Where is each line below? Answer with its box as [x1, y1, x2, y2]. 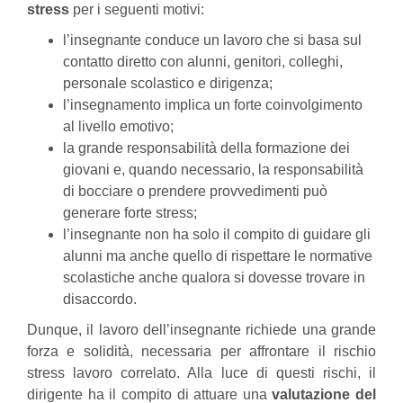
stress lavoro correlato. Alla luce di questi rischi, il [27, 365, 376, 381]
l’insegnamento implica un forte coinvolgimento [63, 97, 363, 112]
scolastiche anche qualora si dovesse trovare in [63, 270, 365, 285]
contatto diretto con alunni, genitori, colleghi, [63, 54, 343, 69]
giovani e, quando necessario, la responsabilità [63, 162, 363, 177]
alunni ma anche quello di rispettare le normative [63, 248, 372, 264]
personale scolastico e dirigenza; [63, 76, 273, 91]
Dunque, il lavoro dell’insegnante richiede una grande [27, 322, 376, 337]
